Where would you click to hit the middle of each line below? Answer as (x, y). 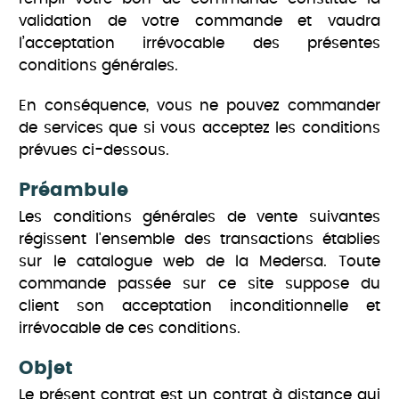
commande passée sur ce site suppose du (199, 284)
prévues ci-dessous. (94, 151)
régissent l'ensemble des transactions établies (199, 240)
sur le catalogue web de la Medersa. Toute (199, 262)
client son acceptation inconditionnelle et (199, 306)
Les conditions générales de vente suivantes (199, 217)
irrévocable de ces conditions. (130, 329)
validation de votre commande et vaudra (199, 21)
